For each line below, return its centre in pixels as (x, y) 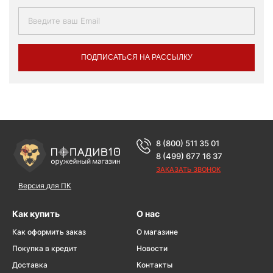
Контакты (154, 264)
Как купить (36, 213)
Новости (152, 248)
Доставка (30, 264)
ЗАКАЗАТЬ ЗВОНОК (188, 169)
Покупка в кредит (45, 248)
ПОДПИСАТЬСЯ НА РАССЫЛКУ (136, 57)
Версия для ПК (45, 185)
